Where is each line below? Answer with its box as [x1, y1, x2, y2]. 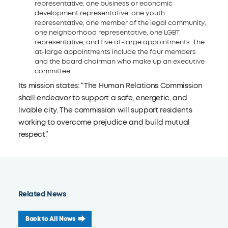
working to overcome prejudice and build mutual [18, 118, 190, 127]
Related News [18, 189, 66, 199]
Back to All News [25, 215, 75, 223]
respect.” [18, 130, 48, 139]
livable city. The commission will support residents [18, 105, 192, 115]
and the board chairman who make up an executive [34, 57, 205, 66]
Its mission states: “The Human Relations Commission [18, 81, 203, 91]
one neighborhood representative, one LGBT [34, 28, 180, 37]
